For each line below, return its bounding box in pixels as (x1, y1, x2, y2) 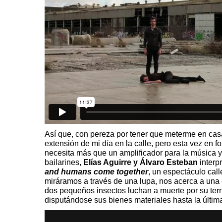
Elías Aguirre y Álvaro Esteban (83, 158, 200, 166)
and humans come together (45, 167, 148, 176)
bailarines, (45, 158, 83, 166)
